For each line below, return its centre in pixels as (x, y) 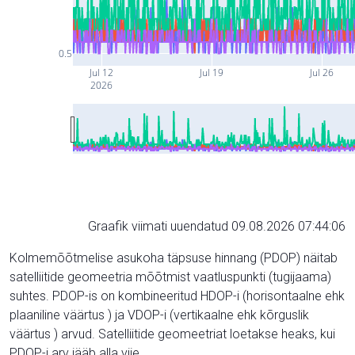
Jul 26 (321, 72)
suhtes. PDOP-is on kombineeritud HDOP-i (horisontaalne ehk (177, 296)
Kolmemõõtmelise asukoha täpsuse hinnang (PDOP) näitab (174, 258)
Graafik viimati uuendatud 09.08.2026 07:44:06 (217, 226)
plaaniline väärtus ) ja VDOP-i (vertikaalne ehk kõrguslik (159, 315)
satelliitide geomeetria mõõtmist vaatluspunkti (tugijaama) (170, 277)
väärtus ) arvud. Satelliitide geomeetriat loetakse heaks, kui (172, 334)
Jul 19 (211, 72)
